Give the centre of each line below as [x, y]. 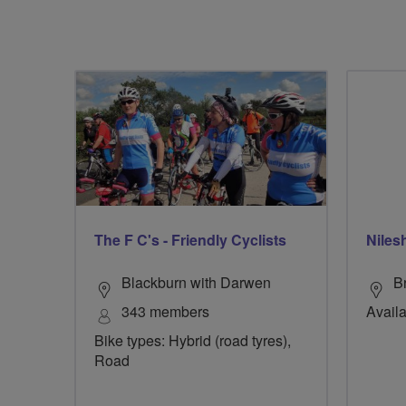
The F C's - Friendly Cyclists [190, 239]
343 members [165, 311]
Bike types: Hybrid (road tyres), [193, 340]
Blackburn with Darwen [196, 282]
